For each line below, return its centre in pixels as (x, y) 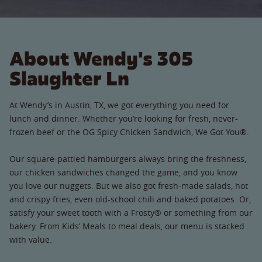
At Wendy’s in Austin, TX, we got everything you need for (119, 105)
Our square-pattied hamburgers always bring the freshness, (128, 158)
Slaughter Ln (69, 78)
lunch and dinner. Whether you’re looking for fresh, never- (124, 118)
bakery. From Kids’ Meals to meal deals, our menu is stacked (127, 226)
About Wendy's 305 (101, 58)
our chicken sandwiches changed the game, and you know (123, 172)
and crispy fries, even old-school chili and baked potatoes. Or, (130, 199)
